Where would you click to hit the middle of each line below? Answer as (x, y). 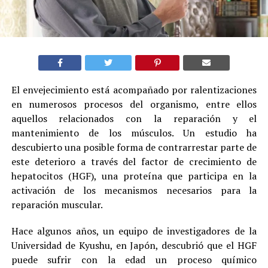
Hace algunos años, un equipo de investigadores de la (134, 231)
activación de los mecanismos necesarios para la (134, 191)
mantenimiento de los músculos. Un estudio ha (134, 133)
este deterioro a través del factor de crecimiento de (134, 162)
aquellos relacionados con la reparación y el (134, 119)
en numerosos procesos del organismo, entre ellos (134, 104)
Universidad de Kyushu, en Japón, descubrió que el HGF (134, 246)
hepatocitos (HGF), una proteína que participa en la (134, 176)
